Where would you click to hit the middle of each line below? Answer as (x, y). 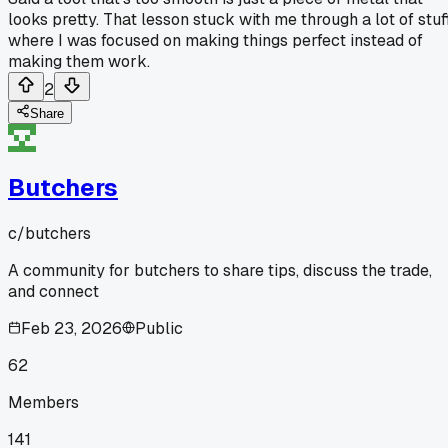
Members (43, 402)
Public (159, 328)
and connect (53, 291)
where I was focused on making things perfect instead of (215, 40)
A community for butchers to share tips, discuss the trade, (220, 270)
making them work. (79, 61)
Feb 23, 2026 (71, 328)
